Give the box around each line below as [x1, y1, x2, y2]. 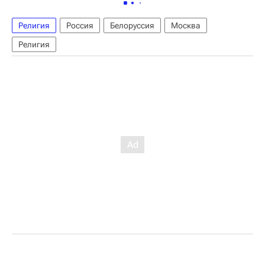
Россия [66, 21, 93, 30]
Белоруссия [110, 21, 154, 30]
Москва [171, 21, 201, 30]
